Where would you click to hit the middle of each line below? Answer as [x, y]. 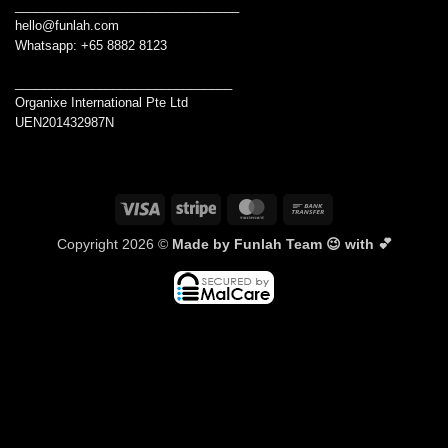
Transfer [353, 230]
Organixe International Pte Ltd [101, 102]
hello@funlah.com [67, 25]
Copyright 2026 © [114, 243]
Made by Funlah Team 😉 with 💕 [281, 243]
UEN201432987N [64, 122]
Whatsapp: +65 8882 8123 [91, 45]
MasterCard [308, 207]
